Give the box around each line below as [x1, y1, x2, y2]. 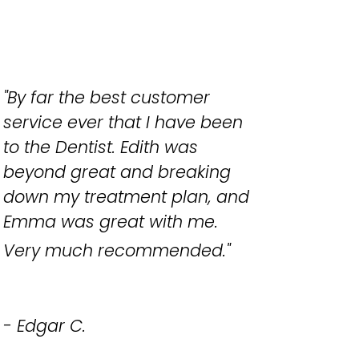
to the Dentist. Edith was [2, 135, 198, 159]
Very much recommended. [2, 239, 226, 263]
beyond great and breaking [2, 160, 231, 184]
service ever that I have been [2, 111, 243, 135]
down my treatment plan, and [2, 185, 249, 209]
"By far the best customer [2, 86, 210, 110]
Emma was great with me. [2, 210, 218, 234]
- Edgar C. [2, 314, 86, 338]
